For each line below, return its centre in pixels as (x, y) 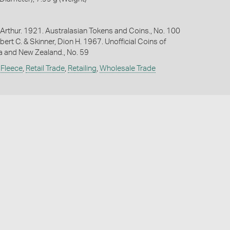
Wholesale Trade (127, 69)
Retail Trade (45, 69)
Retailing (82, 69)
